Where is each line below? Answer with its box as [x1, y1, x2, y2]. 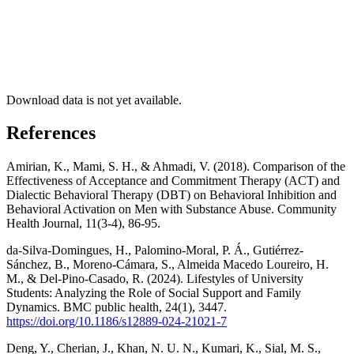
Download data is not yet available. [6, 92, 182, 107]
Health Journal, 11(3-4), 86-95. [6, 217, 160, 231]
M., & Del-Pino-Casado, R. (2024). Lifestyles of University [6, 272, 303, 286]
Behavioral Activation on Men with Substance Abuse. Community [6, 202, 337, 217]
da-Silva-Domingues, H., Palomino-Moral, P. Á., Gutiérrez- [6, 243, 303, 258]
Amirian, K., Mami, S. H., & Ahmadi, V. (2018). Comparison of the [6, 160, 345, 174]
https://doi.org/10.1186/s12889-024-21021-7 [6, 314, 227, 329]
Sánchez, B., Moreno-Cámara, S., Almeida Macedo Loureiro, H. [6, 258, 329, 272]
